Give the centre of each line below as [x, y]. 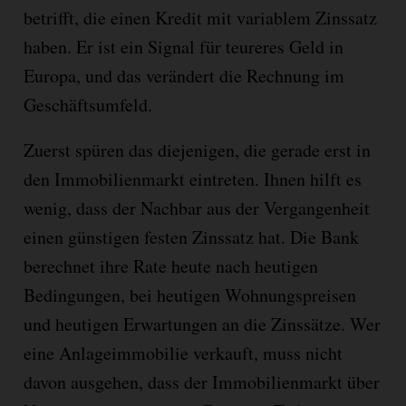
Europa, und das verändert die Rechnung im [184, 75]
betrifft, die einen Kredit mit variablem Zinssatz [200, 17]
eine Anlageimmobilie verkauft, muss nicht [183, 353]
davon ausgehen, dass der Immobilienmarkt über [201, 382]
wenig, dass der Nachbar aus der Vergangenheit [196, 208]
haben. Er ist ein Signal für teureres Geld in [183, 46]
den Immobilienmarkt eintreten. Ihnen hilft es [192, 179]
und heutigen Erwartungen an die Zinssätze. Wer [202, 324]
